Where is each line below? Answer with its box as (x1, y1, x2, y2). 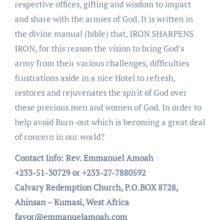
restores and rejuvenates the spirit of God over (14, 87, 187, 99)
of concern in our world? (14, 131, 105, 143)
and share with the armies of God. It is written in (14, 13, 193, 25)
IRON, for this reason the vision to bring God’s (14, 43, 184, 55)
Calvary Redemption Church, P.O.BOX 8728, (14, 182, 178, 193)
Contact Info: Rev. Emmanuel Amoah (14, 152, 153, 164)
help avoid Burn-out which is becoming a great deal (14, 116, 205, 128)
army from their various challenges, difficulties (14, 57, 189, 69)
